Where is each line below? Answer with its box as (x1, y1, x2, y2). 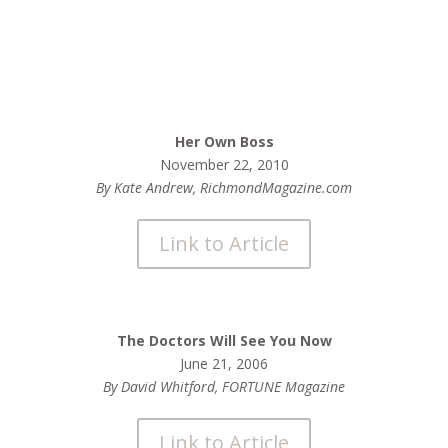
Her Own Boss (174, 132, 274, 151)
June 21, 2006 (180, 354, 268, 373)
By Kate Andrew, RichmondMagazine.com (96, 178, 352, 197)
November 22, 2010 (159, 155, 289, 174)
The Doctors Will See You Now (116, 331, 332, 350)
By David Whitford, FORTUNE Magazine (103, 377, 345, 396)
